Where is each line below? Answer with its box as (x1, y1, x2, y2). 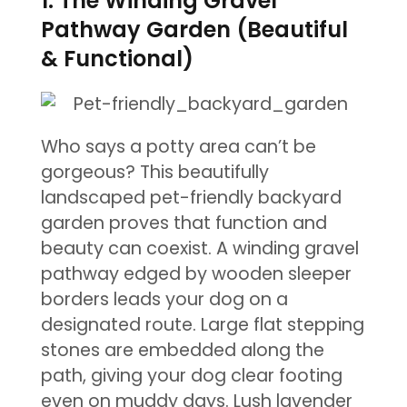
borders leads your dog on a (40, 287, 288, 313)
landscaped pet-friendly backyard (40, 185, 342, 211)
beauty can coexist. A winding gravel (40, 236, 359, 262)
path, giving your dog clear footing (40, 363, 342, 389)
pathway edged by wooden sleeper (40, 262, 352, 287)
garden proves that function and (40, 211, 327, 236)
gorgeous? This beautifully (40, 160, 269, 185)
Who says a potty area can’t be (40, 134, 316, 160)
